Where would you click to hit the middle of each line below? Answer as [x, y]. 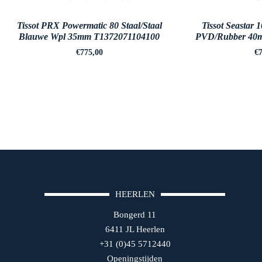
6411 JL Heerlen [135, 229]
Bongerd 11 [135, 214]
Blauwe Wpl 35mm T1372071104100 [89, 37]
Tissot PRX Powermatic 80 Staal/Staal [89, 25]
